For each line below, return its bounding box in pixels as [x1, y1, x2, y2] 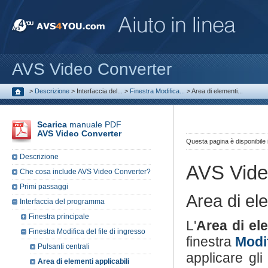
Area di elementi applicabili [38, 257, 129, 266]
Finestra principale [29, 212, 89, 221]
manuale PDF [67, 120, 121, 129]
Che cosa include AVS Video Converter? [20, 167, 151, 176]
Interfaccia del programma [20, 197, 105, 206]
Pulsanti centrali [38, 242, 90, 251]
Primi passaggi [20, 182, 68, 191]
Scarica [37, 120, 67, 129]
